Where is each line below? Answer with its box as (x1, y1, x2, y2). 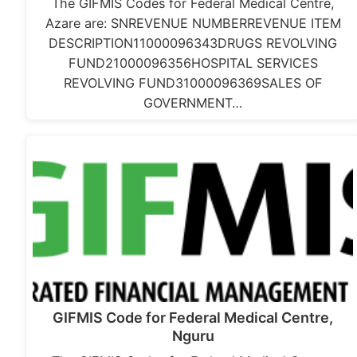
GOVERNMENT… (143, 95, 243, 112)
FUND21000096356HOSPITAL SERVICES (68, 55, 318, 72)
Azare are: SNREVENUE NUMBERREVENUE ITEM (45, 15, 341, 32)
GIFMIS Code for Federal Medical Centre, (53, 309, 334, 327)
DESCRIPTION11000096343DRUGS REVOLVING (49, 35, 338, 52)
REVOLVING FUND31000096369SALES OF (63, 75, 323, 92)
